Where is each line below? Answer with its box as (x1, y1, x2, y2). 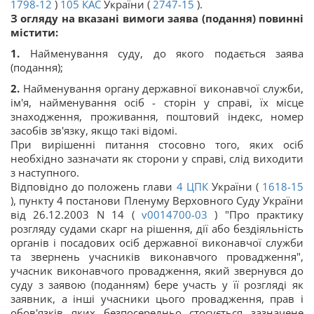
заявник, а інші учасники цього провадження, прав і (11, 292, 303, 306)
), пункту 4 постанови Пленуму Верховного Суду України (11, 193, 303, 208)
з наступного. (11, 165, 79, 180)
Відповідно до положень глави (11, 179, 173, 194)
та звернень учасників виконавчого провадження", (11, 250, 303, 264)
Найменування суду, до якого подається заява (20, 46, 303, 61)
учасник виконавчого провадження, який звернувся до (11, 264, 303, 278)
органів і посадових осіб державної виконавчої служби (11, 235, 303, 250)
